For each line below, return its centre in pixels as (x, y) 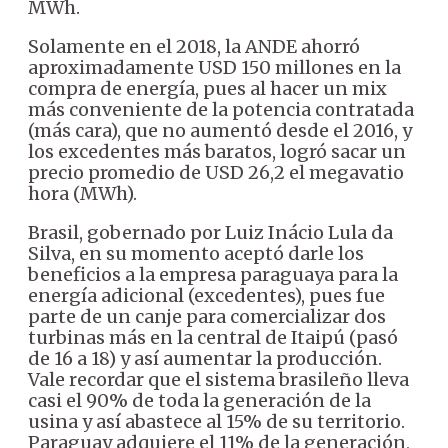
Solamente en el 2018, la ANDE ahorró (194, 47)
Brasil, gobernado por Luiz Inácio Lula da (210, 233)
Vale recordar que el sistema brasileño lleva (218, 380)
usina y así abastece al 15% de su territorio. (216, 422)
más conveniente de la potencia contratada (221, 110)
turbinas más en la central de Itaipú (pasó (213, 338)
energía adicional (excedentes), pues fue (206, 296)
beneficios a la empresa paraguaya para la (213, 275)
